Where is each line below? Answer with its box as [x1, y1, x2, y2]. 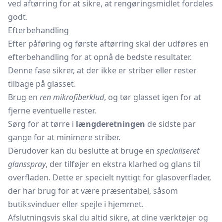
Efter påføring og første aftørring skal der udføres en [8, 38, 209, 49]
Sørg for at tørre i [8, 118, 76, 129]
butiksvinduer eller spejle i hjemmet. [8, 199, 144, 210]
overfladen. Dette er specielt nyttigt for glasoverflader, [8, 172, 211, 183]
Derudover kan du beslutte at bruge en [8, 145, 157, 156]
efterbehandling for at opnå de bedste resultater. [8, 52, 192, 62]
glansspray [8, 159, 46, 169]
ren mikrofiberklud [40, 92, 104, 103]
